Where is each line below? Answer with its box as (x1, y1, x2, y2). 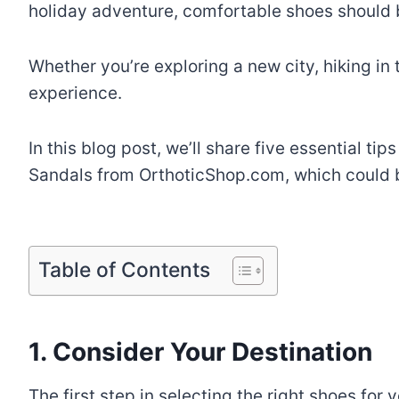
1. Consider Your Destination (28, 336, 372, 367)
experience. (28, 82, 122, 103)
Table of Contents (38, 256, 210, 282)
